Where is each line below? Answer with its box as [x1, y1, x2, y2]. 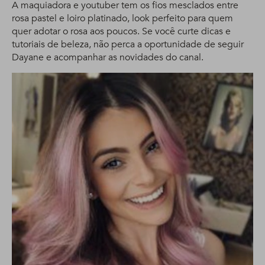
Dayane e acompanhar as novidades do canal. [12, 51, 203, 64]
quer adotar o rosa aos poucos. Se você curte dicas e [12, 25, 231, 38]
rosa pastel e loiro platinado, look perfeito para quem [12, 12, 233, 25]
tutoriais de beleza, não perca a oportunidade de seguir [12, 38, 244, 51]
